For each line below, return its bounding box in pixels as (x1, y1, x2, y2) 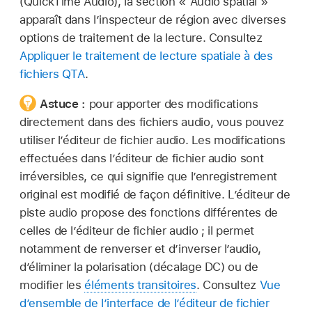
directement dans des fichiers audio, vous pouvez (19, 114, 284, 129)
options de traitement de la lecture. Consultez (19, 30, 263, 45)
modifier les (19, 277, 85, 292)
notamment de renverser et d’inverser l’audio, (19, 241, 261, 256)
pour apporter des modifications (88, 96, 258, 111)
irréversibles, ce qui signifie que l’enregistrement (19, 169, 277, 183)
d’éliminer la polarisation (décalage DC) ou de (19, 259, 258, 274)
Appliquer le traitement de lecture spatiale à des (19, 48, 273, 63)
